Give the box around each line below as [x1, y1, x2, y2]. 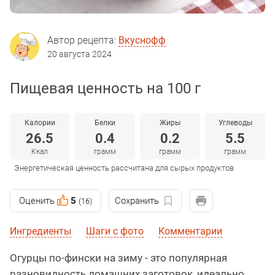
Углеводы [218, 118, 252, 128]
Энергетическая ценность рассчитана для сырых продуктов [14, 163, 234, 173]
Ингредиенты [10, 225, 71, 238]
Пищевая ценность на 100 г [10, 80, 201, 98]
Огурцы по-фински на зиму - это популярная [10, 252, 227, 265]
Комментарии [158, 225, 222, 238]
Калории [24, 118, 55, 128]
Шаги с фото [86, 225, 144, 238]
